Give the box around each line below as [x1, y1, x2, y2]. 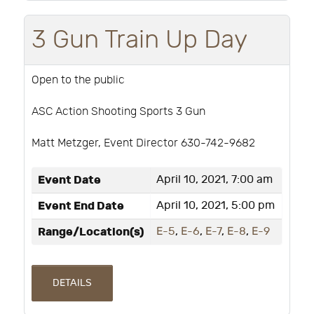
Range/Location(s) [38, 224, 144, 239]
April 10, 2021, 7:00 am [156, 172, 273, 186]
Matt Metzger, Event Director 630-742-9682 [32, 136, 255, 150]
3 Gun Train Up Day [32, 25, 247, 55]
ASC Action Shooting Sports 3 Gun [32, 105, 205, 119]
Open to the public [32, 74, 125, 88]
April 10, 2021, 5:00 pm [156, 198, 275, 212]
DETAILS [52, 277, 92, 289]
